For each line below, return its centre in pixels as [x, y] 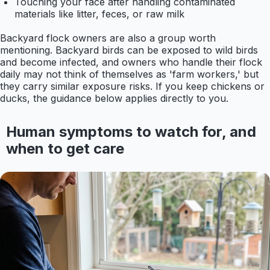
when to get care [65, 149]
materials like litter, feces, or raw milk [99, 14]
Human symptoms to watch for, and [131, 132]
